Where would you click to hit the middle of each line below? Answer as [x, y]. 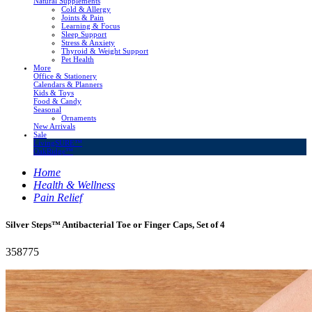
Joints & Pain [83, 17]
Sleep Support [84, 34]
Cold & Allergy [86, 9]
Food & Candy [57, 101]
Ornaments [79, 118]
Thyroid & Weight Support [105, 51]
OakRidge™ [53, 151]
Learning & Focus [91, 26]
